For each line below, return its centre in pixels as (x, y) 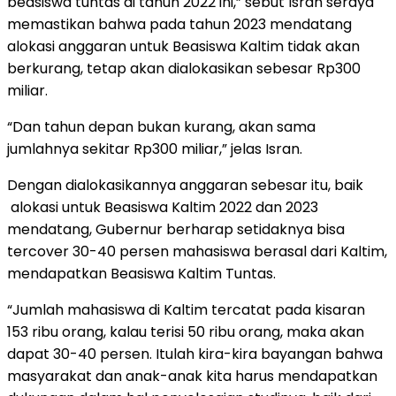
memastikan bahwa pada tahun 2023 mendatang (179, 24)
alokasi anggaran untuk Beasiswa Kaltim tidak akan (183, 46)
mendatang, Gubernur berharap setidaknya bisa (176, 229)
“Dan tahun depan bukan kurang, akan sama (161, 126)
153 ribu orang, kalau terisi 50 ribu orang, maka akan (186, 331)
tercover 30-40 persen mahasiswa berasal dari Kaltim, (197, 251)
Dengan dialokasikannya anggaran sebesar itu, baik (185, 185)
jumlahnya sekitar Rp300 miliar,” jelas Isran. (155, 148)
